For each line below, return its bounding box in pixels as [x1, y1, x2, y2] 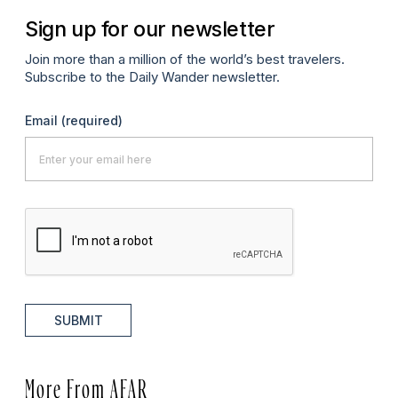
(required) [61, 113, 123, 129]
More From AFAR [25, 378, 148, 393]
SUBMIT [53, 313, 103, 329]
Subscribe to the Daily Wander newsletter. [25, 68, 280, 86]
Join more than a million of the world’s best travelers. [25, 51, 345, 68]
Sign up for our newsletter [25, 15, 275, 42]
